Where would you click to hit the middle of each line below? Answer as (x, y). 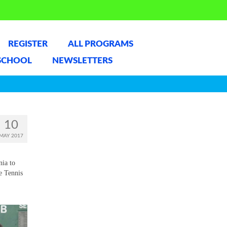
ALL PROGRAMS (100, 44)
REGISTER (28, 44)
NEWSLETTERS (82, 61)
